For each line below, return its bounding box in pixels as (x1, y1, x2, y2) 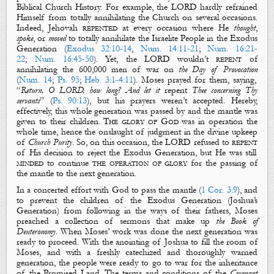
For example (105, 1, 152, 12)
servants (17, 95, 40, 106)
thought (233, 22, 256, 33)
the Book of (215, 215, 257, 226)
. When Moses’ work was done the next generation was (56, 226, 257, 237)
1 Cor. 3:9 (201, 184, 237, 195)
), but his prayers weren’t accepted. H (87, 95, 238, 106)
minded (17, 157, 44, 168)
